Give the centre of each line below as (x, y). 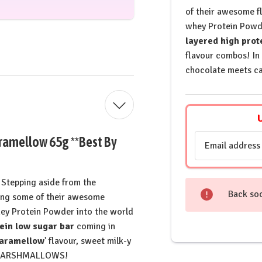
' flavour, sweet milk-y (88, 241)
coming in (95, 226)
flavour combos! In (223, 56)
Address (211, 152)
